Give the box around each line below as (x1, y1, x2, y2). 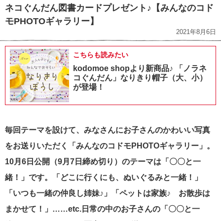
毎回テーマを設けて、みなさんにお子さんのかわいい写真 (5, 126, 210, 135)
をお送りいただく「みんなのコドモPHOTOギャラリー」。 (5, 142, 215, 150)
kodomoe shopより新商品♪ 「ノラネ (73, 64, 207, 73)
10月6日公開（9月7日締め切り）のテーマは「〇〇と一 (5, 157, 201, 166)
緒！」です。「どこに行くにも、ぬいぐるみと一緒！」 (5, 173, 202, 182)
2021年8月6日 (176, 28, 216, 36)
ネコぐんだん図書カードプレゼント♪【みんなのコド (5, 3, 214, 13)
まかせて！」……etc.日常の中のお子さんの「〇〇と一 (5, 205, 200, 214)
